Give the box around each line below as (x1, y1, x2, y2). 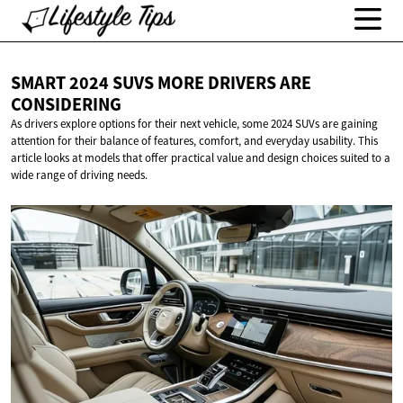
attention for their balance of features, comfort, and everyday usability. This (11, 133, 378, 149)
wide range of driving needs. (11, 167, 148, 184)
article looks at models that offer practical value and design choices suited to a (11, 150, 390, 166)
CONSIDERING (11, 93, 121, 117)
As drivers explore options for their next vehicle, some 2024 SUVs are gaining (11, 116, 378, 132)
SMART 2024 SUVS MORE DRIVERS (11, 71, 280, 95)
